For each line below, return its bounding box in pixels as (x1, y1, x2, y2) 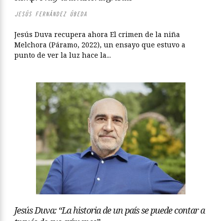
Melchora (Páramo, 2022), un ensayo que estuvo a (14, 40, 185, 49)
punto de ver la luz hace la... (14, 50, 111, 60)
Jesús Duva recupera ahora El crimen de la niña (14, 30, 180, 39)
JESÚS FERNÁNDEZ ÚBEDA (14, 10, 87, 18)
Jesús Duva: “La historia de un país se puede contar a (14, 204, 205, 216)
